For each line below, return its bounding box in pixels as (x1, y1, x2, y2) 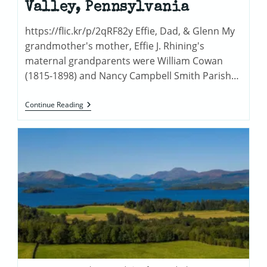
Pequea (83, 128, 113, 139)
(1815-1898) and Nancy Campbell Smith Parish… (25, 69, 240, 83)
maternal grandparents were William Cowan (25, 54, 223, 68)
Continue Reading (25, 100, 84, 110)
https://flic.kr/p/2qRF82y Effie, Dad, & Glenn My (25, 24, 235, 38)
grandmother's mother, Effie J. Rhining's (25, 39, 205, 53)
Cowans (83, 108, 114, 120)
